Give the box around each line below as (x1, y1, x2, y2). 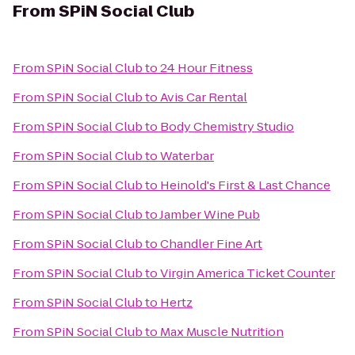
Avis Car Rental (160, 89, 247, 105)
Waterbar (160, 147, 214, 164)
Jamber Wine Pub (159, 206, 260, 223)
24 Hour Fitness (160, 59, 253, 76)
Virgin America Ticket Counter (160, 265, 335, 281)
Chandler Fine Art (160, 235, 262, 252)
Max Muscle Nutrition (160, 323, 284, 340)
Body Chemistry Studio (160, 118, 294, 135)
